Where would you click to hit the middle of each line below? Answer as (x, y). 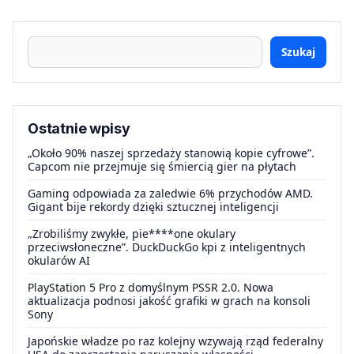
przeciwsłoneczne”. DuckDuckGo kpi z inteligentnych (167, 247)
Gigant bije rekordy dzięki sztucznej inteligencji (153, 206)
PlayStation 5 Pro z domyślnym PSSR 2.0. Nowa (151, 287)
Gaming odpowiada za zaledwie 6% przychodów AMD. (170, 193)
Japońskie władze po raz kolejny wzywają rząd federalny (175, 341)
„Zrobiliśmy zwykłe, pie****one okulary (132, 233)
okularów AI (59, 260)
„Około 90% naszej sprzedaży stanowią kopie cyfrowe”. (171, 153)
